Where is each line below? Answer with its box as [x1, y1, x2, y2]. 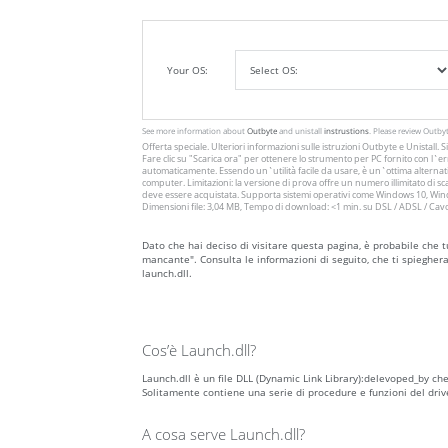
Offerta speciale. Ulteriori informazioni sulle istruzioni [142, 141, 362, 154]
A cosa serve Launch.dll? [142, 424, 305, 445]
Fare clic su [142, 153, 189, 166]
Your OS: [167, 63, 211, 78]
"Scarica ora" [189, 153, 242, 166]
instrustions [324, 125, 369, 137]
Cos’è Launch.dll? [142, 340, 256, 361]
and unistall [277, 125, 324, 137]
